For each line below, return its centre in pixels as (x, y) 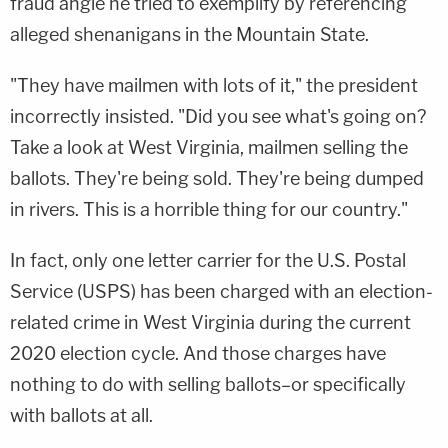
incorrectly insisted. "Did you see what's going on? (218, 116)
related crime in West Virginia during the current (210, 322)
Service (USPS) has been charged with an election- (221, 291)
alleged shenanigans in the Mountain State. (189, 34)
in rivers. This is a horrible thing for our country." (209, 209)
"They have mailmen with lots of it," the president (214, 85)
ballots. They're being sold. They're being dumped (217, 178)
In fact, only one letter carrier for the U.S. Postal (208, 260)
